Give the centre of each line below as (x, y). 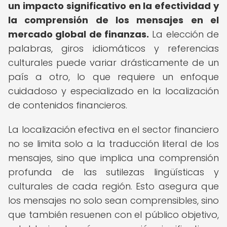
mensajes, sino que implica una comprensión (113, 158)
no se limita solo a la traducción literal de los (113, 144)
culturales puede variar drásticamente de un (113, 63)
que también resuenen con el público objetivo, (113, 215)
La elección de (184, 34)
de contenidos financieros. (68, 105)
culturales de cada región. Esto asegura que (113, 186)
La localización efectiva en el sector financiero (113, 129)
